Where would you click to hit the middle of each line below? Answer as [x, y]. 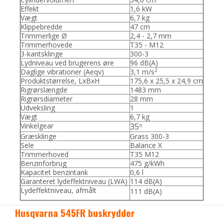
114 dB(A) [146, 181]
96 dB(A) [144, 63]
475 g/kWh [147, 163]
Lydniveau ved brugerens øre [67, 63]
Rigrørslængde [44, 90]
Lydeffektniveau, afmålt [59, 190]
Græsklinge [39, 136]
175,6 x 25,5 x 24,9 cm [167, 81]
